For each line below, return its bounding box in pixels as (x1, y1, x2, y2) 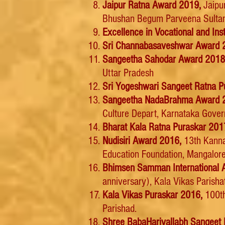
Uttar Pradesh (102, 67, 154, 79)
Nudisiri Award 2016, (102, 135, 184, 147)
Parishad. (102, 202, 137, 215)
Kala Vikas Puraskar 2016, (102, 189, 202, 201)
